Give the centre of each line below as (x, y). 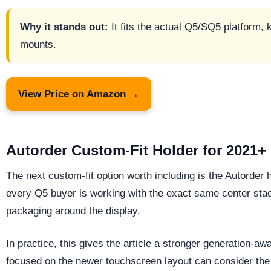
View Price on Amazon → (79, 94)
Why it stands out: (64, 27)
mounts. (38, 44)
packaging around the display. (73, 211)
